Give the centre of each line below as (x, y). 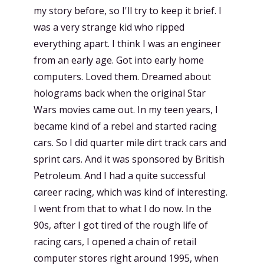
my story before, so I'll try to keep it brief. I (128, 11)
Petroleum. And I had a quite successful (120, 176)
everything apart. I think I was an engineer (127, 44)
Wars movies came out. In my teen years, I (126, 110)
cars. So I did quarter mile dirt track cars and (130, 143)
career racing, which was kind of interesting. (131, 192)
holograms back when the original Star (120, 93)
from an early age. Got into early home (119, 60)
